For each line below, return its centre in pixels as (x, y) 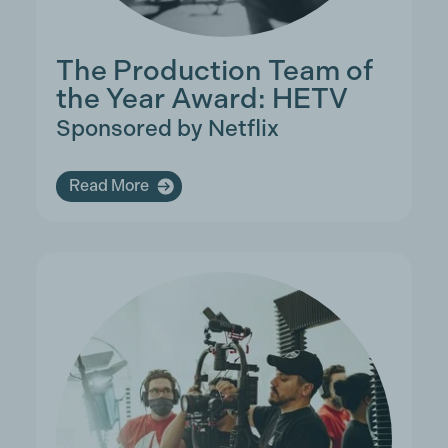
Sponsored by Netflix (167, 127)
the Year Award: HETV (201, 98)
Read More (108, 186)
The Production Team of (214, 70)
